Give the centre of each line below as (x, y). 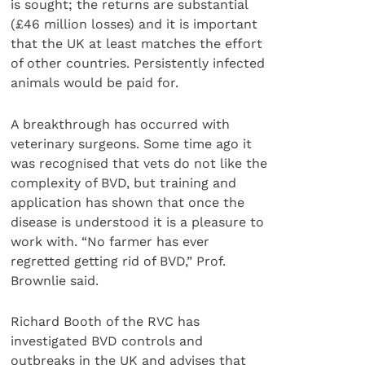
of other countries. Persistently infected (138, 64)
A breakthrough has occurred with (121, 124)
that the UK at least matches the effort (137, 44)
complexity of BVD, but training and (124, 182)
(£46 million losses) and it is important (134, 24)
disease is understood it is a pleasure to (138, 222)
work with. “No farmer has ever (110, 241)
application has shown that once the (128, 202)
